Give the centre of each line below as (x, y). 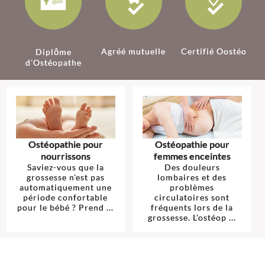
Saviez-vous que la (65, 167)
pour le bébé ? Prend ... (65, 207)
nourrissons (65, 156)
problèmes (192, 187)
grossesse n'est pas (65, 177)
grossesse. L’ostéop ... (192, 217)
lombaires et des (192, 177)
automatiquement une (65, 187)
